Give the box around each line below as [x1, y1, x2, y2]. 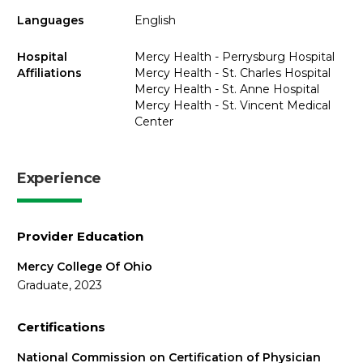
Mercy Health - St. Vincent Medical [134, 97, 331, 113]
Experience [17, 169, 101, 187]
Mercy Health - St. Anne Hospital [134, 81, 319, 96]
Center [134, 113, 173, 129]
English [134, 13, 176, 28]
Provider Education [17, 228, 143, 244]
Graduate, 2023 [17, 277, 102, 293]
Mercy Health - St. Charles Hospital [134, 65, 331, 80]
